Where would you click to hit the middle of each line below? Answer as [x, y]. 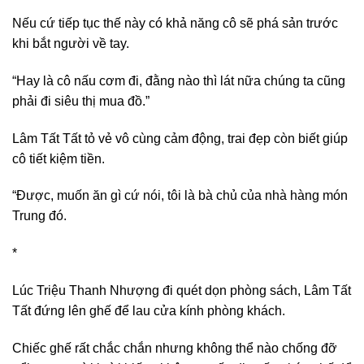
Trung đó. [39, 216]
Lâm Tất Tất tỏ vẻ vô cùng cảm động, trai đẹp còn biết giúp [180, 138]
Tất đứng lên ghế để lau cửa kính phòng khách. [149, 310]
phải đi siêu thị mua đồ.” [81, 101]
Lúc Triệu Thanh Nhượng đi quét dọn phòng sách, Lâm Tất [182, 290]
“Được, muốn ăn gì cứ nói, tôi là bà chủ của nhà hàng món [180, 196]
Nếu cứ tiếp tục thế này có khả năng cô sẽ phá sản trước [175, 23]
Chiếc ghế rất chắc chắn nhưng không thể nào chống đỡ [175, 348]
